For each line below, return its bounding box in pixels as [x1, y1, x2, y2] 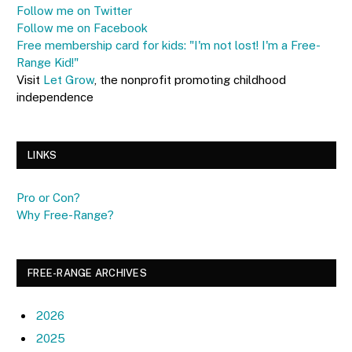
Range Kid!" [16, 56, 79, 69]
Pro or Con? [16, 191, 80, 204]
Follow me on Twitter [16, 4, 132, 17]
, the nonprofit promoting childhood [94, 73, 286, 86]
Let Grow [43, 73, 94, 86]
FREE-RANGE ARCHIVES [27, 267, 147, 279]
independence [16, 90, 93, 104]
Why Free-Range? [16, 208, 114, 222]
